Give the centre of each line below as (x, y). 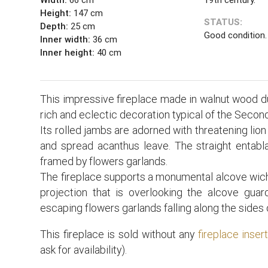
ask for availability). (84, 249)
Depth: (54, 26)
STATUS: (223, 22)
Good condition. (235, 35)
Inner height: (68, 53)
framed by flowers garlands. (104, 162)
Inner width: (66, 39)
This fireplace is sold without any (119, 234)
